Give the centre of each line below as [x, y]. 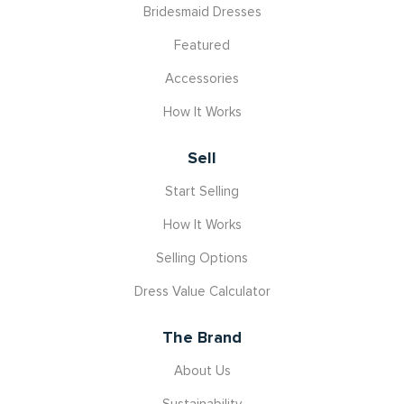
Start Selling [202, 191]
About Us [202, 370]
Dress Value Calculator [202, 291]
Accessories [202, 78]
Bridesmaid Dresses [202, 11]
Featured [202, 45]
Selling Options [202, 257]
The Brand [202, 337]
